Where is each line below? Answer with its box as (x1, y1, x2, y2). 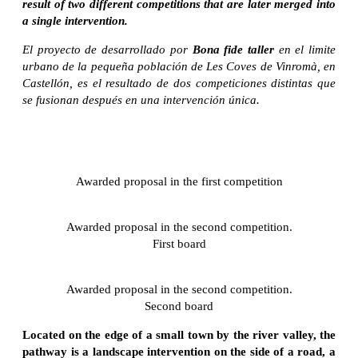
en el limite (273, 42, 336, 56)
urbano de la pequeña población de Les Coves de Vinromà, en (22, 59, 336, 73)
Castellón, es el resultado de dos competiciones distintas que (22, 76, 336, 89)
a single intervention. (22, 14, 128, 27)
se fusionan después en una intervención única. (22, 93, 260, 106)
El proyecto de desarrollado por (22, 42, 193, 56)
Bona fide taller (192, 42, 274, 56)
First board (152, 237, 206, 250)
